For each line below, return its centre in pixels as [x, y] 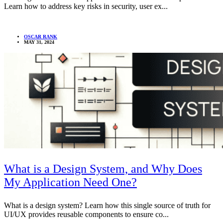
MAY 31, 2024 [39, 42]
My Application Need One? [70, 182]
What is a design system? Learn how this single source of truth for [107, 206]
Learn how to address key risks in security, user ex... [86, 6]
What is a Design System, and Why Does [103, 169]
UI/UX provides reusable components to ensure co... [86, 215]
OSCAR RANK [41, 37]
